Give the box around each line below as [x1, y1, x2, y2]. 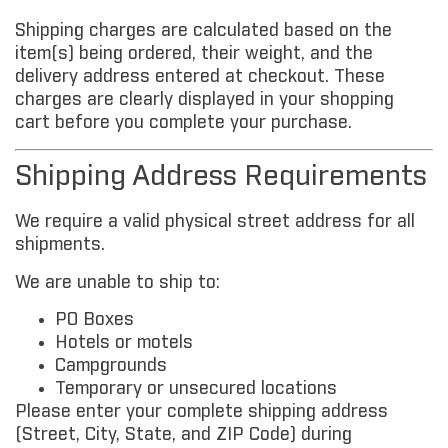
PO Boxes [55, 310, 134, 329]
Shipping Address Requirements [15, 163, 427, 192]
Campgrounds [55, 356, 167, 375]
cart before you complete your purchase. [15, 113, 352, 132]
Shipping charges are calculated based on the [15, 21, 392, 40]
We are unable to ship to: [15, 273, 220, 292]
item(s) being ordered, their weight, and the [15, 44, 373, 63]
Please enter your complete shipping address [15, 402, 388, 421]
